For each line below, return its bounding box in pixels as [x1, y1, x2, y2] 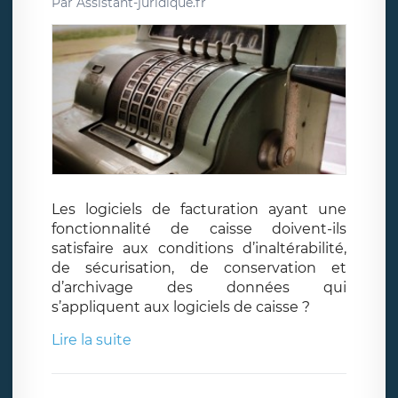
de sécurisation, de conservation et [52, 259, 346, 277]
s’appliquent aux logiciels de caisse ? [52, 298, 310, 316]
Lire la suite [52, 331, 131, 349]
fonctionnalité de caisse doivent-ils [52, 220, 346, 238]
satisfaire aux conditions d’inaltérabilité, [52, 240, 346, 258]
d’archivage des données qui [52, 279, 346, 297]
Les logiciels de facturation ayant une [52, 201, 346, 219]
